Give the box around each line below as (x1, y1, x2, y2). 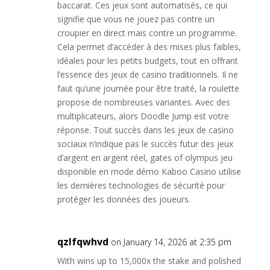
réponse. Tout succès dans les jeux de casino (57, 124, 234, 136)
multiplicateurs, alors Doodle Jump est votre (57, 110, 229, 122)
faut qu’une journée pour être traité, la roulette (57, 83, 239, 94)
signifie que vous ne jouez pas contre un (57, 13, 215, 25)
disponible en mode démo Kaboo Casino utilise (57, 166, 241, 177)
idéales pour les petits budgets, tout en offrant (57, 55, 238, 66)
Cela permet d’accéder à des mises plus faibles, (57, 41, 241, 52)
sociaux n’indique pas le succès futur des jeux (57, 138, 233, 149)
